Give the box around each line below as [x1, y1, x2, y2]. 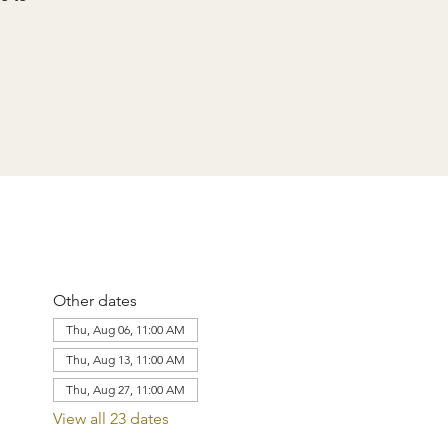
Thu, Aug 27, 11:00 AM [65, 382, 185, 397]
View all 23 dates [52, 409, 169, 428]
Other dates [52, 291, 137, 310]
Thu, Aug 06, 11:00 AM [65, 322, 185, 337]
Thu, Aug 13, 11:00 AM [65, 352, 185, 367]
